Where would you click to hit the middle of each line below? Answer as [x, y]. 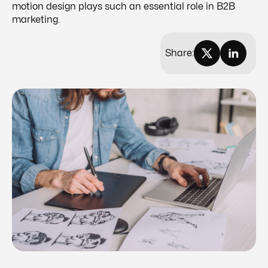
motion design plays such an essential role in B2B [124, 7]
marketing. [36, 20]
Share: [179, 53]
